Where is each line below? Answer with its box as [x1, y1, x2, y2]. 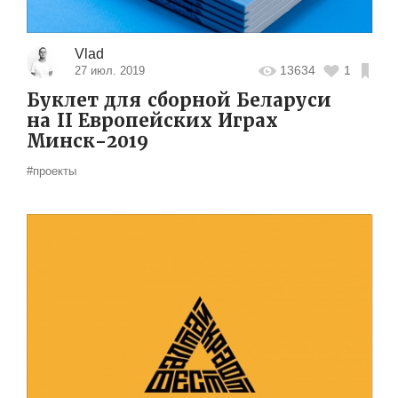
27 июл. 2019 [74, 63, 145, 77]
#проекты [27, 163, 76, 178]
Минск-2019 [27, 129, 148, 153]
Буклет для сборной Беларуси [27, 88, 331, 112]
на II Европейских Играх [27, 108, 278, 132]
